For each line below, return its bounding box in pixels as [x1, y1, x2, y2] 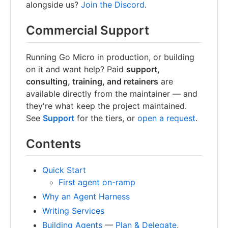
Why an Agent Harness [42, 191, 130, 202]
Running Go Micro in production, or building [26, 51, 194, 62]
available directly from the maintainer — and [26, 88, 197, 99]
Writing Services [42, 205, 104, 216]
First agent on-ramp [59, 177, 135, 187]
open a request [137, 112, 195, 123]
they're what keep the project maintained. [26, 100, 187, 111]
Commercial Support [26, 23, 149, 38]
